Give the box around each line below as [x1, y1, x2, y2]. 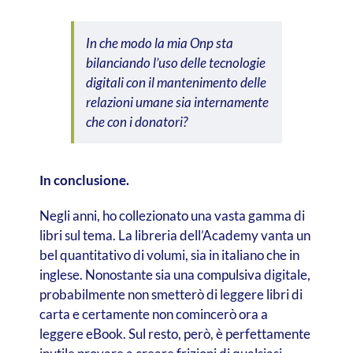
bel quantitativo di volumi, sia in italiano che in [39, 246, 299, 263]
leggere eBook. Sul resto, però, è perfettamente [39, 325, 310, 342]
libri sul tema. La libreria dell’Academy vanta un [39, 226, 310, 243]
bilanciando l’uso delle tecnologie [85, 54, 266, 71]
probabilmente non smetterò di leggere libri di [39, 285, 303, 303]
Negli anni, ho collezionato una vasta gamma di [39, 206, 305, 224]
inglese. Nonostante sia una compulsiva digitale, [39, 266, 310, 283]
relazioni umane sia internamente [85, 93, 269, 110]
